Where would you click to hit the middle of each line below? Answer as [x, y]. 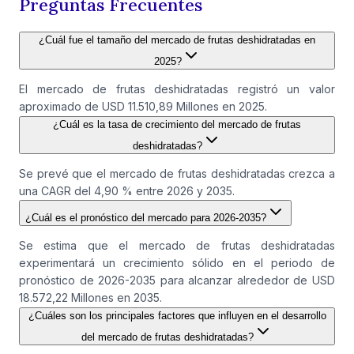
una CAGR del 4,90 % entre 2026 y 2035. [127, 191]
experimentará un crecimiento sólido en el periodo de [177, 263]
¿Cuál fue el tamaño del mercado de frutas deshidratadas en [177, 40]
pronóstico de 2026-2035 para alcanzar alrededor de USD [177, 281]
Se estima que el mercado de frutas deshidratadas [177, 246]
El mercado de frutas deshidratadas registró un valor [177, 89]
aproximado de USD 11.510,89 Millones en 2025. [143, 107]
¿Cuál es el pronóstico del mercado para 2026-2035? [146, 218]
